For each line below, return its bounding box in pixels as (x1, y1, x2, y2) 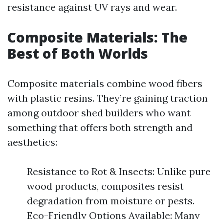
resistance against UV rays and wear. (7, 1, 177, 13)
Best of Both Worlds (7, 44, 148, 63)
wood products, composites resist (27, 180, 184, 192)
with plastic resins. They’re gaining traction (7, 92, 208, 104)
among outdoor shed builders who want (7, 107, 191, 119)
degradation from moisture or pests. (27, 195, 195, 207)
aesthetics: (7, 136, 57, 148)
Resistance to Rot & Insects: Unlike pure (27, 165, 211, 177)
